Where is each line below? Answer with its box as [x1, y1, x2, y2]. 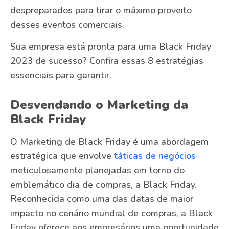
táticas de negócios [114, 149, 196, 162]
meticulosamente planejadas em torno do [10, 164, 185, 176]
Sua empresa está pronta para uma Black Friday [10, 40, 211, 53]
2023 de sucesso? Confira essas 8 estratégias [10, 54, 203, 67]
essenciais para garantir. [10, 68, 111, 81]
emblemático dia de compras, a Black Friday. [10, 178, 197, 191]
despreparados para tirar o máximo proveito [10, 4, 192, 17]
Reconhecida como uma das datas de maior [10, 192, 193, 205]
